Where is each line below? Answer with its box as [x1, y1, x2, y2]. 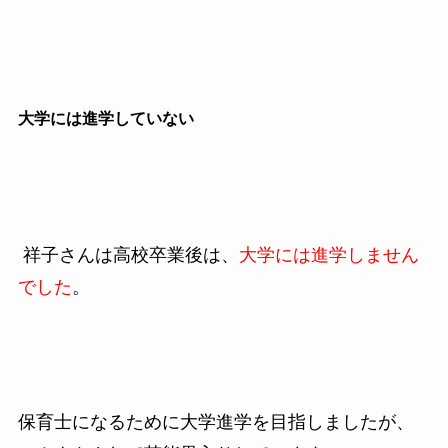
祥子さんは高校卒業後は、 [22, 244, 239, 265]
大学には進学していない [17, 110, 194, 128]
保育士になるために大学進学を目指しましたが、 [17, 412, 414, 433]
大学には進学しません [238, 244, 419, 265]
